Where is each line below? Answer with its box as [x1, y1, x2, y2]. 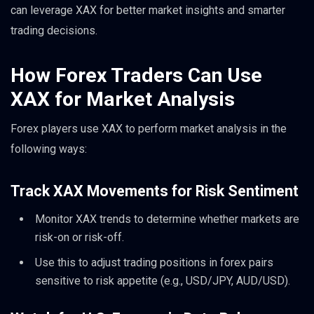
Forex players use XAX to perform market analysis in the [11, 122, 287, 135]
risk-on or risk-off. [35, 231, 124, 245]
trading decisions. [11, 23, 97, 37]
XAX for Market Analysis [11, 88, 235, 111]
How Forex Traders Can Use [11, 64, 262, 87]
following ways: [11, 142, 87, 156]
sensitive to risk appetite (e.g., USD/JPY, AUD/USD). [35, 274, 290, 288]
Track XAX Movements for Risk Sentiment [11, 182, 299, 200]
